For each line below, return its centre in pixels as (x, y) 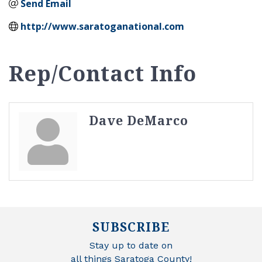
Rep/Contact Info (103, 73)
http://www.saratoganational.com (102, 26)
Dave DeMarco (139, 120)
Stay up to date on (131, 245)
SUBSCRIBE (131, 227)
